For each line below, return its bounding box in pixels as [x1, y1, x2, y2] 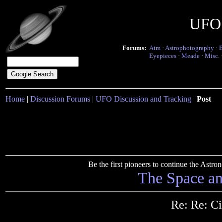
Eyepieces [149, 52, 176, 59]
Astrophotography [165, 44, 214, 52]
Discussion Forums [30, 95, 90, 103]
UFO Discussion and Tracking [96, 95, 191, 103]
